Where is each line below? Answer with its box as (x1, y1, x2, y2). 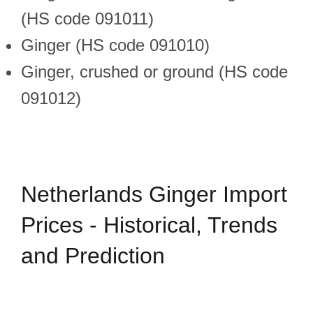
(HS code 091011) (21, 9, 154, 28)
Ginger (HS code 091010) (21, 36, 210, 54)
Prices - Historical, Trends (21, 212, 277, 238)
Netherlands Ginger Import (21, 182, 287, 207)
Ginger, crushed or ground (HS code (21, 62, 288, 81)
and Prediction (21, 243, 165, 268)
